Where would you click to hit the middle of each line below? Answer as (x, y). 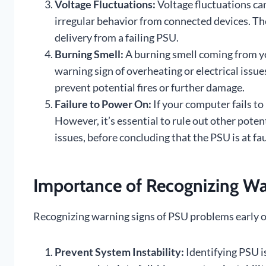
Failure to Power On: (103, 104)
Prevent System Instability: (119, 252)
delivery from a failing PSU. (117, 38)
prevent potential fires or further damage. (150, 88)
